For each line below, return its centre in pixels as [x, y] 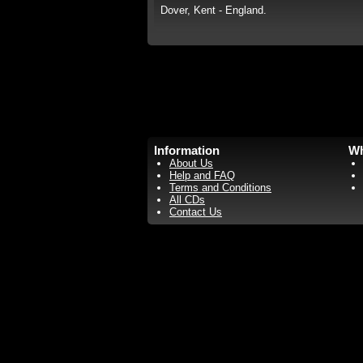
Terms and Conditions [220, 188]
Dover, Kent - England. [214, 10]
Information [187, 150]
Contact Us [196, 212]
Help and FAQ [202, 175]
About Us [191, 163]
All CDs [187, 200]
